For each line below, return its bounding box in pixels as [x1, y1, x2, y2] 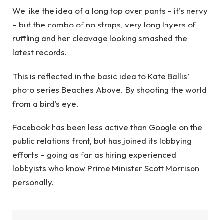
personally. [12, 177, 54, 188]
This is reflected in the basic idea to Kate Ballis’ [12, 70, 189, 81]
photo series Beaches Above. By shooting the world [12, 84, 207, 95]
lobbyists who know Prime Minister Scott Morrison [12, 163, 199, 174]
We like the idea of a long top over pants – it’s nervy [12, 5, 208, 16]
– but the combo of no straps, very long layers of [12, 19, 196, 30]
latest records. [12, 47, 67, 57]
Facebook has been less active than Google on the [12, 122, 202, 133]
